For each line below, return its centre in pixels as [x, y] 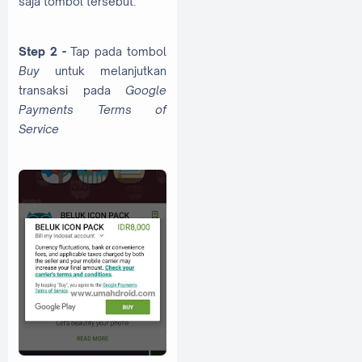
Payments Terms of [93, 110]
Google [146, 90]
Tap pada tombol [119, 52]
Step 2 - [45, 52]
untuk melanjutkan [103, 71]
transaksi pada [72, 90]
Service [39, 129]
